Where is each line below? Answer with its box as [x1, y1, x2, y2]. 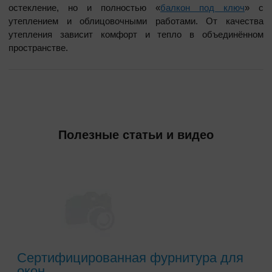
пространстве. [8, 42, 68, 53]
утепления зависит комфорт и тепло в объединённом [8, 29, 263, 40]
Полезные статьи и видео [58, 128, 214, 142]
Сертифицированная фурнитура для [17, 250, 243, 266]
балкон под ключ [160, 2, 245, 13]
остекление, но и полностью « [8, 2, 160, 13]
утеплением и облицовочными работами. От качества [8, 16, 263, 27]
